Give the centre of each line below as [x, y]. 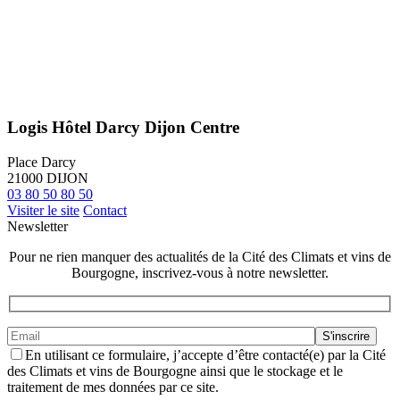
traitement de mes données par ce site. [113, 387]
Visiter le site [43, 210]
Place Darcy [42, 162]
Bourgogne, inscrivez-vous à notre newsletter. [200, 272]
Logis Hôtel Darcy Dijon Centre [123, 127]
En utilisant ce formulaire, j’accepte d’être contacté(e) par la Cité [205, 355]
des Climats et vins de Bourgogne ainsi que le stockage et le [175, 371]
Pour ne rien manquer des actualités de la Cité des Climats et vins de [200, 256]
